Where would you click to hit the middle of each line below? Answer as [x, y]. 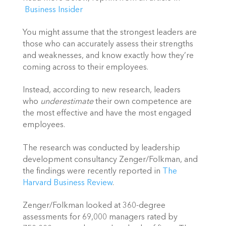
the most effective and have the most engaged [107, 114]
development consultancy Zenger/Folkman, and [110, 160]
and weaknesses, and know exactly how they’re [108, 56]
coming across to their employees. [85, 68]
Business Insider [53, 10]
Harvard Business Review [67, 183]
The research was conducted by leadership [101, 148]
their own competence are [142, 102]
